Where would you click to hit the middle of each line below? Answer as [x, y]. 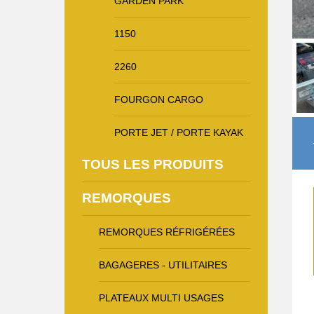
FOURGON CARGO [158, 99]
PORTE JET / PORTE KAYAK [178, 132]
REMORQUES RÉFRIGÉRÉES [167, 232]
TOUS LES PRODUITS [153, 164]
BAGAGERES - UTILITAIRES [163, 265]
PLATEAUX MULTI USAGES [161, 298]
